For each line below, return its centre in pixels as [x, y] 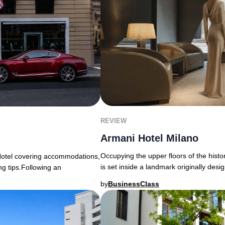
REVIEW [114, 121]
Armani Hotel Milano [149, 138]
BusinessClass [134, 184]
